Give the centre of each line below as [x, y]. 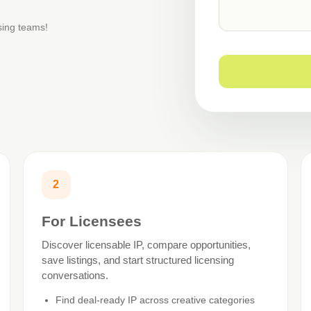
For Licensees [91, 221]
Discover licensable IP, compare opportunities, [146, 244]
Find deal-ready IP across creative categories [155, 300]
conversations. [75, 275]
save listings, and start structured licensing [137, 260]
